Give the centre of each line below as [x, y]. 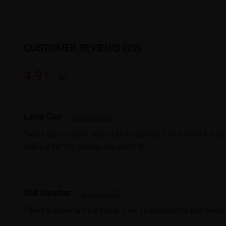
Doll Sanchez [47, 193]
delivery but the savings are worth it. [84, 147]
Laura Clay [43, 117]
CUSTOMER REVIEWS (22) [82, 47]
